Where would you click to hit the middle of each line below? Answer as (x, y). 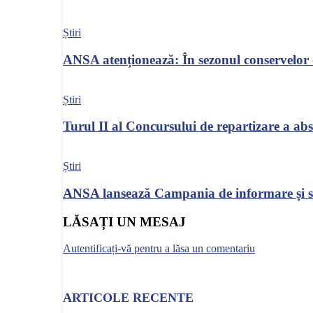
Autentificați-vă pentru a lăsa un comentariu (159, 249)
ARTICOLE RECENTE (128, 298)
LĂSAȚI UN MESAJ (124, 221)
